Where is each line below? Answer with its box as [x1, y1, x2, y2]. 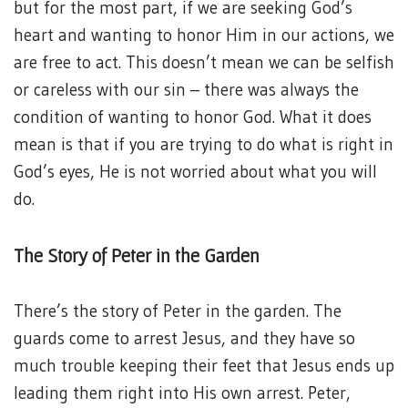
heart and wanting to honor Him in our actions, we [14, 25, 394, 46]
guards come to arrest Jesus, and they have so [14, 328, 355, 349]
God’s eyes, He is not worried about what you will [14, 161, 377, 182]
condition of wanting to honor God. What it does [14, 107, 372, 127]
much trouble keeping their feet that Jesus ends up [14, 355, 394, 376]
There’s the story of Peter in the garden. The [14, 301, 342, 321]
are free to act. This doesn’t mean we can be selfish [14, 52, 394, 73]
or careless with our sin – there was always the [14, 79, 359, 100]
